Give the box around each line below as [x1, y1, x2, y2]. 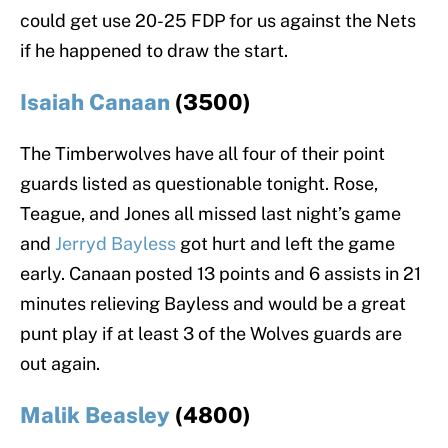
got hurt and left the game [176, 233, 395, 255]
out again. [20, 353, 100, 375]
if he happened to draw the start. [20, 40, 288, 62]
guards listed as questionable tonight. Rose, [20, 173, 378, 195]
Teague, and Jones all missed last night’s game [20, 203, 401, 225]
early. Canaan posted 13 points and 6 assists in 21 [20, 263, 421, 285]
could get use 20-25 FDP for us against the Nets [20, 10, 416, 32]
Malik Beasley [20, 402, 170, 429]
